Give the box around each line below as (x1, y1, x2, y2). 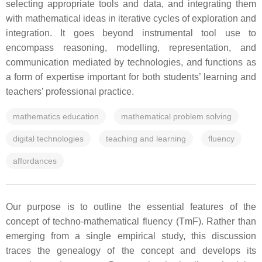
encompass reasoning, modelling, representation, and (6, 43, 256, 53)
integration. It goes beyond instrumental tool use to (6, 28, 256, 38)
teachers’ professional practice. (6, 87, 134, 96)
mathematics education (13, 112, 99, 121)
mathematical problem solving (121, 112, 232, 121)
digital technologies (13, 134, 84, 143)
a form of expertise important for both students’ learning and (6, 72, 256, 82)
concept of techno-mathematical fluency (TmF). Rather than (6, 216, 256, 226)
